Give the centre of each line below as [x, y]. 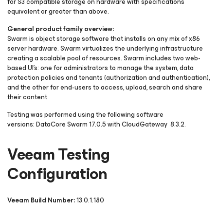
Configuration [57, 174]
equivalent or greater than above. [60, 11]
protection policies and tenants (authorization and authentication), [109, 78]
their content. [28, 97]
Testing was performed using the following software [85, 115]
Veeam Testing [59, 154]
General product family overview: [61, 29]
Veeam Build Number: [42, 200]
